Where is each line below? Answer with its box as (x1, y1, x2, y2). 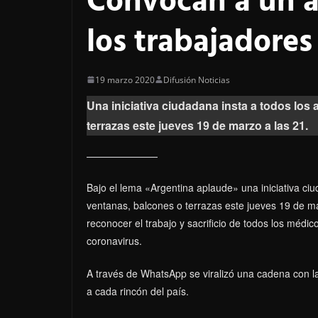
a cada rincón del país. (87, 283, 189, 298)
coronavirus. (87, 233, 142, 248)
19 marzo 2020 (95, 73, 155, 86)
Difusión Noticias (163, 73, 230, 86)
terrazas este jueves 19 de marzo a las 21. (87, 116, 308, 133)
